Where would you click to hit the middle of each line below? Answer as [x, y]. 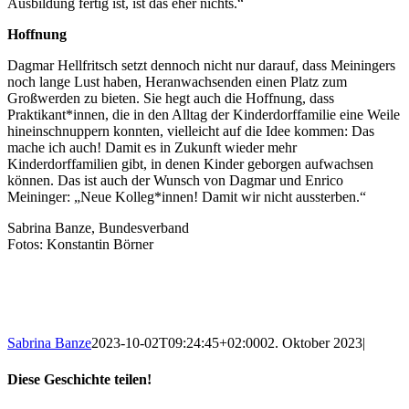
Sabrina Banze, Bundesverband [98, 228]
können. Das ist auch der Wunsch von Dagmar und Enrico [175, 181]
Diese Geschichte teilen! [79, 379]
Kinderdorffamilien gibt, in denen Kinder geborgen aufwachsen [190, 164]
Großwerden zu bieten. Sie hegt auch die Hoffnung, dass [171, 99]
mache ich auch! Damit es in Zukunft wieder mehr [152, 148]
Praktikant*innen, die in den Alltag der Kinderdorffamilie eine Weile [204, 115]
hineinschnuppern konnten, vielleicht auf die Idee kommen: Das [191, 131]
